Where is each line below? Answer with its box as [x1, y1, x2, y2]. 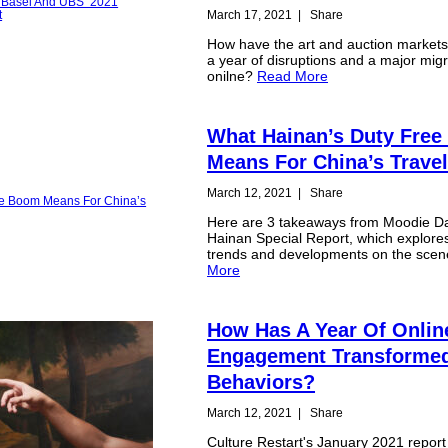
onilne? [207, 68, 258, 85]
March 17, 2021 [207, 7, 293, 22]
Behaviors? [207, 370, 316, 393]
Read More [257, 68, 329, 85]
